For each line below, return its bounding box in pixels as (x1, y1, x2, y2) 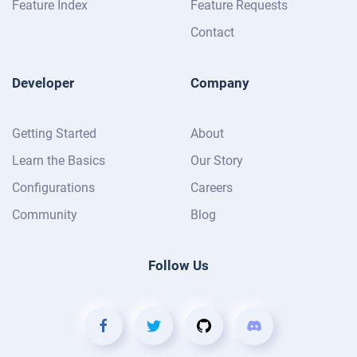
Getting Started (12, 126, 96, 142)
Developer (12, 75, 74, 92)
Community (12, 207, 77, 223)
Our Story (190, 153, 243, 169)
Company (190, 75, 249, 92)
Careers (190, 180, 233, 196)
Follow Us (148, 257, 209, 274)
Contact (190, 25, 234, 41)
